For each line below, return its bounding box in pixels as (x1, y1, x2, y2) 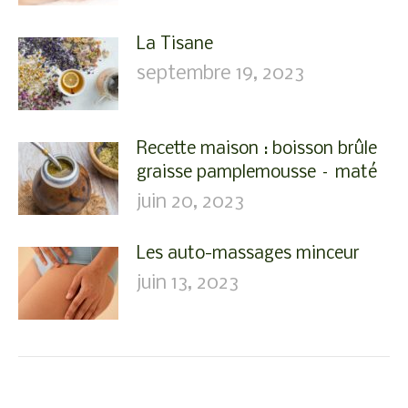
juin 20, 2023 (137, 192, 244, 213)
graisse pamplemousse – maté (137, 164, 377, 182)
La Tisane (137, 36, 213, 54)
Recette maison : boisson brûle (137, 140, 377, 158)
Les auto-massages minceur (137, 245, 360, 263)
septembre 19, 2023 (137, 64, 304, 85)
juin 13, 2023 (137, 273, 239, 294)
